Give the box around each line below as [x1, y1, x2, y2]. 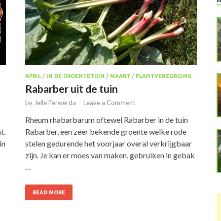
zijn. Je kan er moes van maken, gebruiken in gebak [25, 150, 195, 160]
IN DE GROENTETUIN [46, 73, 105, 79]
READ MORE [33, 189, 65, 195]
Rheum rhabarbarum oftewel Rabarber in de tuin [25, 114, 188, 124]
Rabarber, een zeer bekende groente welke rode [25, 126, 186, 136]
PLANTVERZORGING [136, 73, 191, 79]
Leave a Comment [83, 98, 135, 107]
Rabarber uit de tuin [25, 82, 118, 95]
